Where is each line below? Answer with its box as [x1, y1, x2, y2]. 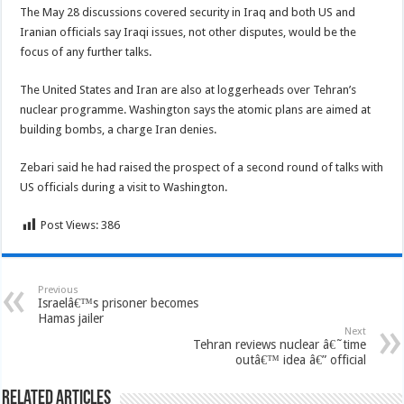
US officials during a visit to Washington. [20, 180, 228, 194]
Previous [38, 284, 79, 296]
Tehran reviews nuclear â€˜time [192, 337, 366, 352]
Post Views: [41, 218, 99, 232]
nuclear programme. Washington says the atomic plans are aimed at [20, 103, 372, 116]
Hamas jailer [38, 311, 105, 326]
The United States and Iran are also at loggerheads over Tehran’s [20, 83, 357, 96]
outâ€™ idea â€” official [234, 353, 366, 367]
